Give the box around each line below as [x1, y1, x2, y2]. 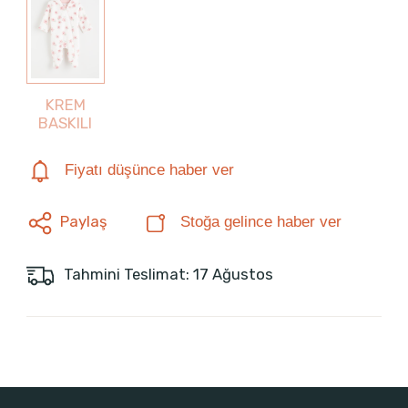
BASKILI [38, 114, 93, 133]
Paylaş [59, 212, 107, 231]
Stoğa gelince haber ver [179, 213, 342, 231]
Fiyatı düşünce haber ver [64, 161, 234, 179]
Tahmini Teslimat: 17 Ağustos [59, 264, 273, 283]
